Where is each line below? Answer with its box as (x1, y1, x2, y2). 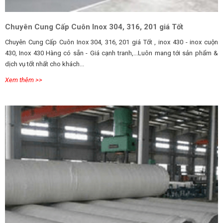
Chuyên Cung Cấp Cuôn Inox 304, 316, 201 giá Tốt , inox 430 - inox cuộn (5, 38, 158, 46)
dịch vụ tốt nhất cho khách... (5, 60, 84, 68)
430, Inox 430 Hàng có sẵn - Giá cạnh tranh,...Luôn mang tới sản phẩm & (5, 49, 218, 57)
